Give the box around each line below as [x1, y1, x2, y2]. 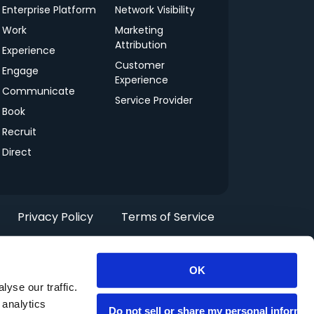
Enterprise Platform [1, 2, 96, 17]
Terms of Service [121, 208, 214, 225]
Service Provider [115, 93, 193, 107]
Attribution [115, 37, 168, 52]
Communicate [1, 83, 75, 98]
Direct [1, 144, 32, 159]
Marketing [115, 22, 164, 37]
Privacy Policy [18, 208, 93, 225]
